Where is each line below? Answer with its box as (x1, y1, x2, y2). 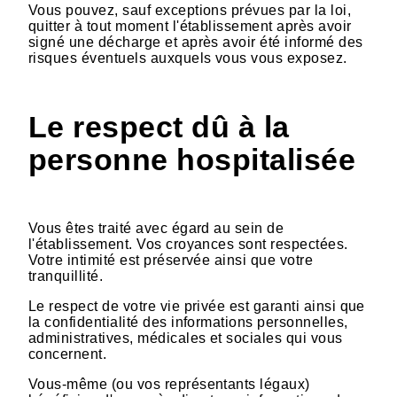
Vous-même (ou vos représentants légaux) (28, 377, 310, 393)
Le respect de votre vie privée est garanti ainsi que (28, 299, 365, 315)
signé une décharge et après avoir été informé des (28, 35, 363, 51)
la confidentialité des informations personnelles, (28, 315, 348, 331)
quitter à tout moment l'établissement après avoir (28, 19, 352, 35)
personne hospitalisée (28, 144, 356, 177)
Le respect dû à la (28, 111, 290, 144)
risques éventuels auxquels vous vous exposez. (28, 51, 347, 66)
